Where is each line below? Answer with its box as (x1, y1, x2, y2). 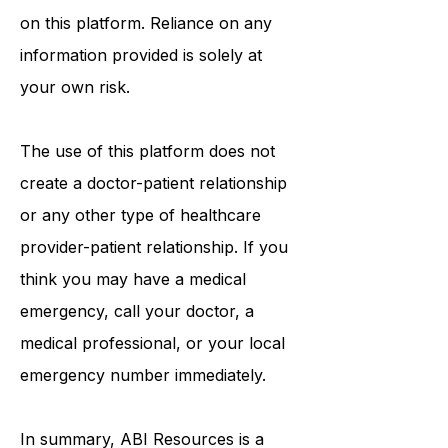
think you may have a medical (20, 269, 246, 290)
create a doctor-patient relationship (20, 173, 287, 194)
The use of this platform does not (20, 141, 275, 162)
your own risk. (20, 77, 130, 98)
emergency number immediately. (20, 365, 266, 386)
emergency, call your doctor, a (20, 301, 254, 322)
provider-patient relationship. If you (20, 237, 288, 258)
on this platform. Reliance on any (20, 13, 272, 34)
